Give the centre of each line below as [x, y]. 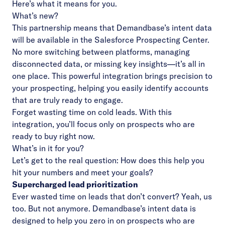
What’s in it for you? [48, 148]
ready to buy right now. [53, 136]
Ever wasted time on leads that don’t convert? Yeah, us [112, 196]
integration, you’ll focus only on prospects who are [103, 124]
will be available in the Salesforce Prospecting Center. [111, 40]
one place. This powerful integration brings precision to [112, 76]
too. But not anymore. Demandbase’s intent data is [104, 208]
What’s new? [35, 16]
